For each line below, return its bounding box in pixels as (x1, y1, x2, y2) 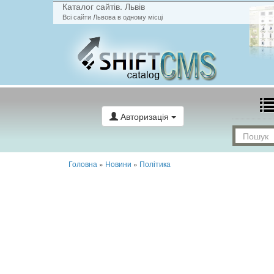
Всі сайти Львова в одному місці (62, 12, 163, 21)
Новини (105, 158, 131, 169)
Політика (139, 158, 171, 169)
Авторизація (117, 110, 171, 122)
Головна (68, 158, 97, 169)
